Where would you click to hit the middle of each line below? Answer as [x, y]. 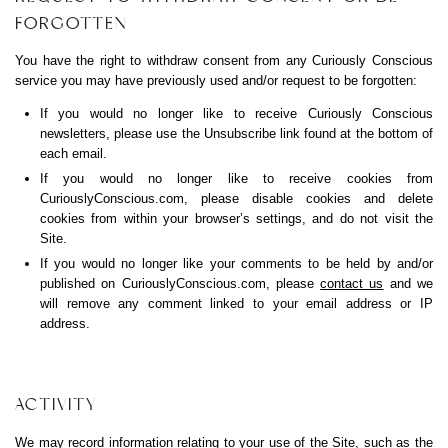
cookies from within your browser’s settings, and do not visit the [236, 219]
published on [81, 284]
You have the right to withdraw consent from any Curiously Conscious [224, 61]
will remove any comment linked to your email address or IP [236, 304]
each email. [73, 154]
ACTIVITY [56, 405]
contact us [352, 284]
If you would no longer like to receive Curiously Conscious [236, 114]
